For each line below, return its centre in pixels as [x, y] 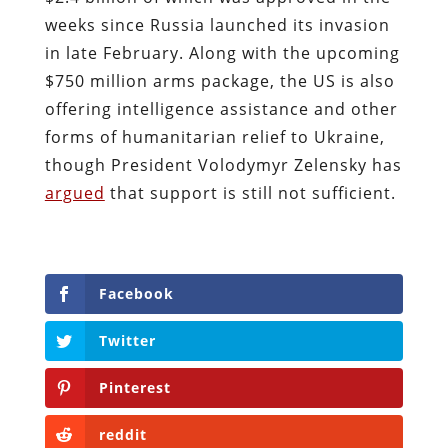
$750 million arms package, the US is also [219, 80]
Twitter [127, 340]
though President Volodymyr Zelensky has [223, 164]
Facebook [136, 293]
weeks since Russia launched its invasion [217, 24]
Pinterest [134, 388]
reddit [122, 435]
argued [74, 192]
